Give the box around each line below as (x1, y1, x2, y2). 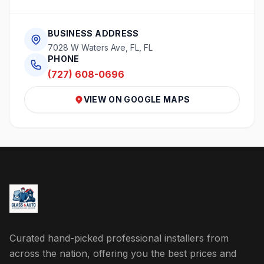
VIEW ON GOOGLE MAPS (83, 94, 190, 104)
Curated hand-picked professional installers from (9, 232, 229, 244)
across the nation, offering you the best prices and (9, 247, 236, 259)
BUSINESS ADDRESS (48, 28, 139, 38)
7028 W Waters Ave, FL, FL (48, 42, 153, 52)
